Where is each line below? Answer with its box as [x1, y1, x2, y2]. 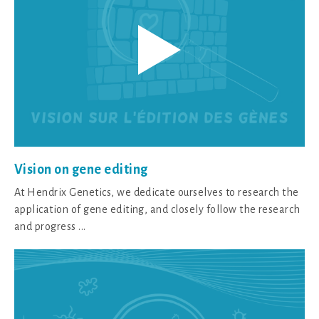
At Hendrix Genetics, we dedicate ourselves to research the [14, 186, 299, 198]
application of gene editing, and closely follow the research [14, 203, 300, 215]
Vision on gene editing [14, 162, 148, 177]
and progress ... [14, 220, 86, 232]
